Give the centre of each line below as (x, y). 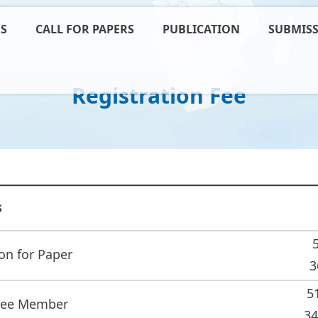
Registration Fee (159, 95)
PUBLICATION (201, 29)
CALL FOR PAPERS (84, 29)
